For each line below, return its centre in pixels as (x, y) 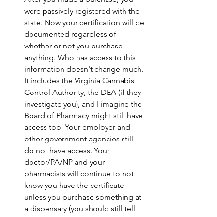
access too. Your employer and (78, 127)
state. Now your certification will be (85, 23)
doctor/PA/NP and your (65, 162)
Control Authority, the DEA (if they (84, 93)
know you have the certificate (75, 186)
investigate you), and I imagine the (84, 104)
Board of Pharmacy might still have (85, 116)
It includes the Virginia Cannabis (80, 81)
